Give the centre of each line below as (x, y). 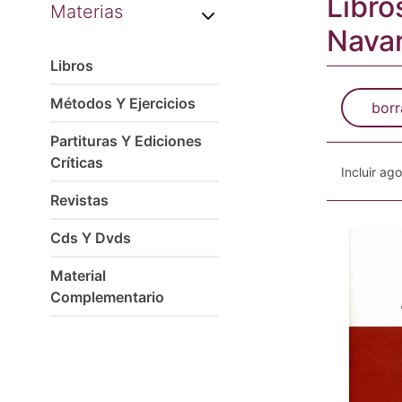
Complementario (107, 297)
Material (78, 275)
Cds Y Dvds (91, 238)
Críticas (77, 162)
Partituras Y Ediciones (126, 141)
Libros (72, 66)
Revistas (79, 200)
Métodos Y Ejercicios (123, 103)
